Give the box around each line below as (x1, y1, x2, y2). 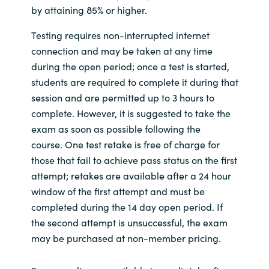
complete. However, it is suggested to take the (31, 106, 231, 120)
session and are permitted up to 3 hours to (31, 91, 214, 104)
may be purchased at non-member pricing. (31, 231, 221, 245)
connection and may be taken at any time (31, 44, 213, 58)
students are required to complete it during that (31, 75, 238, 89)
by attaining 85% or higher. (31, 3, 147, 17)
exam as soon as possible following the (31, 122, 201, 136)
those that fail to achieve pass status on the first (31, 153, 237, 167)
